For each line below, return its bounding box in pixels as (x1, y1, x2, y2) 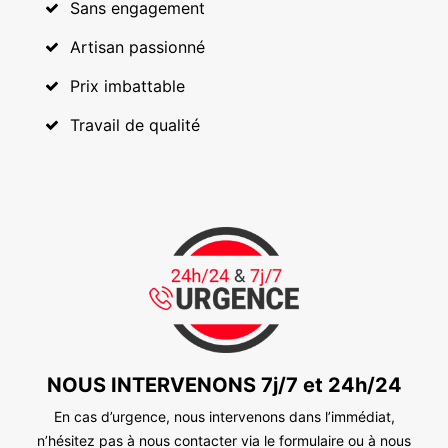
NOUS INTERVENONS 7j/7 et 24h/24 (46, 372, 402, 397)
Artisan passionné (70, 36, 205, 57)
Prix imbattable (70, 75, 185, 96)
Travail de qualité (70, 114, 200, 135)
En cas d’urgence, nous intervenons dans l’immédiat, (53, 407, 395, 425)
